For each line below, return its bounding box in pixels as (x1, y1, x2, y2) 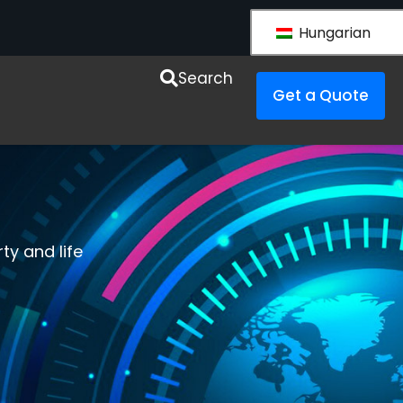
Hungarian (295, 22, 372, 43)
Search (177, 67, 233, 89)
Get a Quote (272, 85, 369, 106)
